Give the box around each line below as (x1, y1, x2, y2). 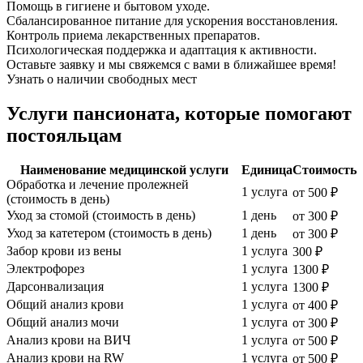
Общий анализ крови (6, 297, 124, 311)
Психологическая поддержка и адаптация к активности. (6, 42, 317, 57)
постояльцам (6, 124, 122, 146)
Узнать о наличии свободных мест (6, 71, 197, 86)
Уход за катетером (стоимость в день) (6, 225, 211, 240)
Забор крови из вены (6, 243, 122, 258)
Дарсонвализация (6, 279, 104, 293)
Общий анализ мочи (6, 314, 119, 329)
